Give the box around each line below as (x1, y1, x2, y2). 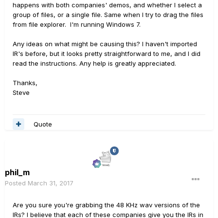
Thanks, (13, 79, 37, 87)
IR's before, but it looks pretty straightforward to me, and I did (13, 50, 200, 57)
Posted (5, 179, 28, 187)
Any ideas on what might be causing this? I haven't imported (13, 40, 197, 48)
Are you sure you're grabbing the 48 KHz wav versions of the (13, 201, 200, 209)
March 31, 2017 (28, 179, 73, 187)
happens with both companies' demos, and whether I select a (13, 1, 202, 9)
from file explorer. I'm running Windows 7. (13, 20, 143, 28)
